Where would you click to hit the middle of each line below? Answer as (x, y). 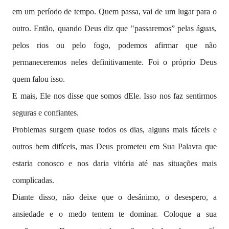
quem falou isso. (39, 79)
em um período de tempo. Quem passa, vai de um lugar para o (114, 12)
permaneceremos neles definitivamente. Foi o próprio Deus (114, 62)
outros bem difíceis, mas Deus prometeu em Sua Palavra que (114, 146)
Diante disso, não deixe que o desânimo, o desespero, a (114, 197)
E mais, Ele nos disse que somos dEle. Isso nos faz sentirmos (114, 96)
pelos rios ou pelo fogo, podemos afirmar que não (114, 45)
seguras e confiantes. (45, 113)
